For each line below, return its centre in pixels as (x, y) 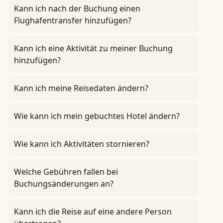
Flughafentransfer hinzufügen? (73, 20)
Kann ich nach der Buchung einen (77, 8)
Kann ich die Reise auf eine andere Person (93, 212)
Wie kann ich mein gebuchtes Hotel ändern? (97, 116)
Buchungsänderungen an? (64, 184)
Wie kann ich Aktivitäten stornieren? (82, 144)
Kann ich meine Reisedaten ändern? (81, 88)
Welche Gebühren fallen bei (66, 172)
